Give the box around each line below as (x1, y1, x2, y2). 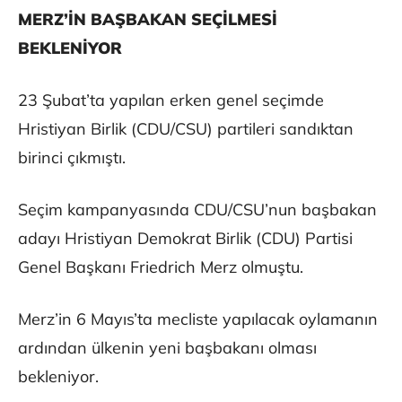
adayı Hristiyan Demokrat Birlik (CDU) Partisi (18, 228, 353, 249)
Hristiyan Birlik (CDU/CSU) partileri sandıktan (18, 118, 354, 140)
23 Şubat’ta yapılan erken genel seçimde (18, 90, 324, 111)
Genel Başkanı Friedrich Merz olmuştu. (18, 257, 303, 278)
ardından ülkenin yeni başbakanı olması (18, 337, 317, 359)
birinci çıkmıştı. (18, 147, 126, 169)
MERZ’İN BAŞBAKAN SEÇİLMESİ (18, 9, 277, 31)
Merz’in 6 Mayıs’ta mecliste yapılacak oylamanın (18, 309, 378, 330)
